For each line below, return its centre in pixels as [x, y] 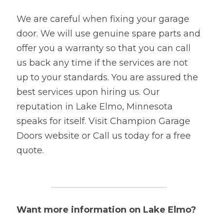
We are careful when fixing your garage [103, 19]
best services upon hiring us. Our [88, 92]
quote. [30, 150]
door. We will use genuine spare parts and [109, 33]
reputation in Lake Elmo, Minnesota [95, 106]
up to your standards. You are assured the [107, 77]
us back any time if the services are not [102, 63]
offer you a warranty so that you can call [104, 48]
